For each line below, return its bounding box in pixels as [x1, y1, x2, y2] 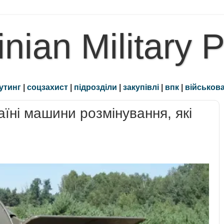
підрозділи [74, 82, 117, 92]
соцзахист [27, 82, 68, 92]
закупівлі [123, 82, 159, 92]
